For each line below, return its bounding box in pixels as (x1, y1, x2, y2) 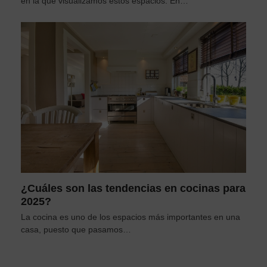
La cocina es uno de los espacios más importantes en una (20, 212, 240, 222)
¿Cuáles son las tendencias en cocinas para (20, 182, 246, 194)
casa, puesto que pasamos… (20, 224, 131, 234)
